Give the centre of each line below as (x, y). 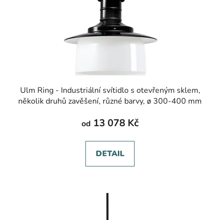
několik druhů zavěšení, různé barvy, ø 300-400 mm (110, 101)
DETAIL (110, 154)
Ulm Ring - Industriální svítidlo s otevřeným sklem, (110, 91)
